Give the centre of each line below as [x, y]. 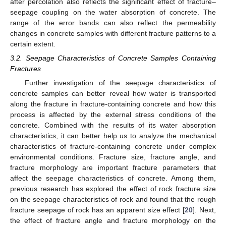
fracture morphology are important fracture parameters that [113, 168]
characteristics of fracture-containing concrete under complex [113, 147]
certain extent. [33, 44]
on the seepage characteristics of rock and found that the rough [113, 200]
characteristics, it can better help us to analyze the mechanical [113, 136]
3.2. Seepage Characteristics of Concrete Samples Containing [113, 58]
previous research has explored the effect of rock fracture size [113, 189]
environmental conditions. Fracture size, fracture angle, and [113, 157]
